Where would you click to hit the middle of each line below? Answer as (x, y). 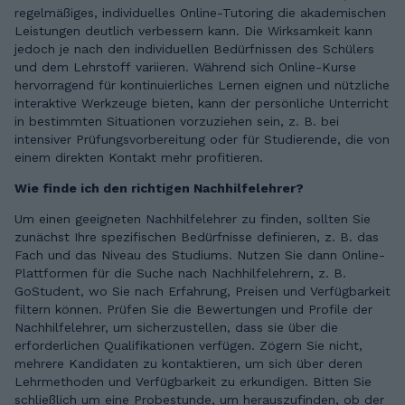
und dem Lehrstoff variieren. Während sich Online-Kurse (185, 67)
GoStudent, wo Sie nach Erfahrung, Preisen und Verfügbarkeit (202, 292)
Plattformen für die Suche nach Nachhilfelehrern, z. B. (180, 273)
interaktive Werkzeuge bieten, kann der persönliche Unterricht (202, 104)
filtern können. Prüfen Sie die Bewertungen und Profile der (193, 310)
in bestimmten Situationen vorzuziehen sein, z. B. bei (177, 122)
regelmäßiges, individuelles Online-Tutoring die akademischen (201, 13)
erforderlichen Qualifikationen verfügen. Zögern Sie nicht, (188, 346)
